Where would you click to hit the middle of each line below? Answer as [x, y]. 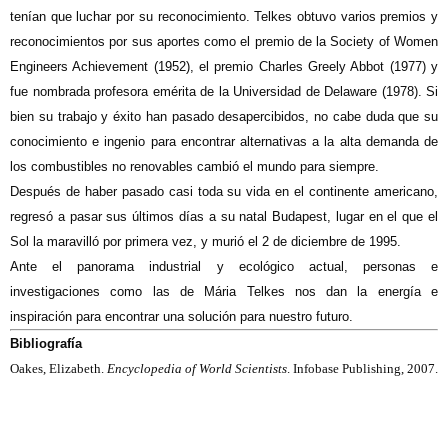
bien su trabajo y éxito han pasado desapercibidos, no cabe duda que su [224, 117]
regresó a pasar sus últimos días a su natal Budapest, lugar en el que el [224, 217]
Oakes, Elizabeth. [58, 369]
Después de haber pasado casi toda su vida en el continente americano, [224, 192]
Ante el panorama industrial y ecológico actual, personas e [224, 267]
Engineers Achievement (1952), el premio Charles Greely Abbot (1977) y [224, 67]
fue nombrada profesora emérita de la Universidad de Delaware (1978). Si [224, 92]
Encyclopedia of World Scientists [197, 369]
